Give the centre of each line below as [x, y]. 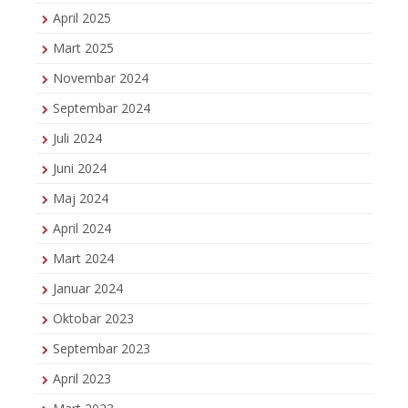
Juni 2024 [80, 168]
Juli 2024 [77, 138]
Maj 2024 [81, 199]
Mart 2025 [83, 48]
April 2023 [82, 379]
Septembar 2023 [102, 349]
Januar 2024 [88, 289]
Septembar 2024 [102, 108]
